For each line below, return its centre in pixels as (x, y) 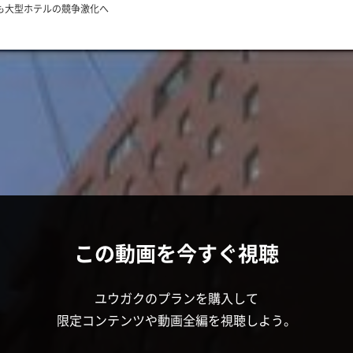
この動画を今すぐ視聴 (176, 253)
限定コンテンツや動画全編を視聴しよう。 (176, 320)
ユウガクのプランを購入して (176, 298)
